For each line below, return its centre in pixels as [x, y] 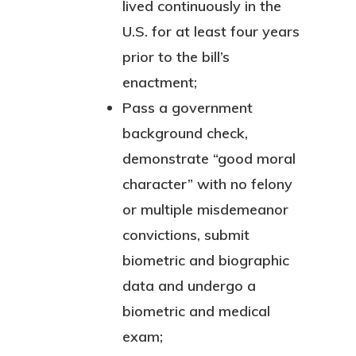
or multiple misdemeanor [205, 209]
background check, [185, 133]
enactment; [160, 82]
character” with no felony [207, 184]
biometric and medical [196, 311]
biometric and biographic [206, 260]
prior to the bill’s [176, 57]
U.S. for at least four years [211, 31]
